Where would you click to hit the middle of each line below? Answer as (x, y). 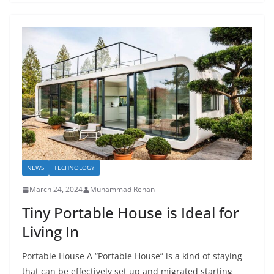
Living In (50, 232)
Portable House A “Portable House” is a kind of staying (132, 256)
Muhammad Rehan (122, 190)
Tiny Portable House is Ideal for (131, 213)
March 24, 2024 (56, 190)
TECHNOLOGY (74, 168)
